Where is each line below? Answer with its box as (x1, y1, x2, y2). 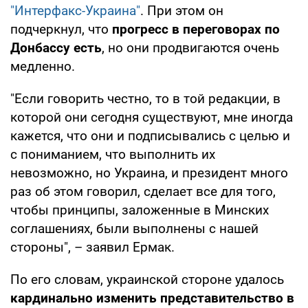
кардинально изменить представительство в (10, 289, 294, 306)
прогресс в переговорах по (112, 21, 280, 37)
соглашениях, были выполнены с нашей (10, 220, 258, 236)
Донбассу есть (10, 39, 102, 56)
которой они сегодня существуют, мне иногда (10, 109, 293, 125)
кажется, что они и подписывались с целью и (10, 127, 290, 144)
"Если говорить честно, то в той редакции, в (10, 90, 280, 107)
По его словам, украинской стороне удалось (10, 271, 284, 287)
